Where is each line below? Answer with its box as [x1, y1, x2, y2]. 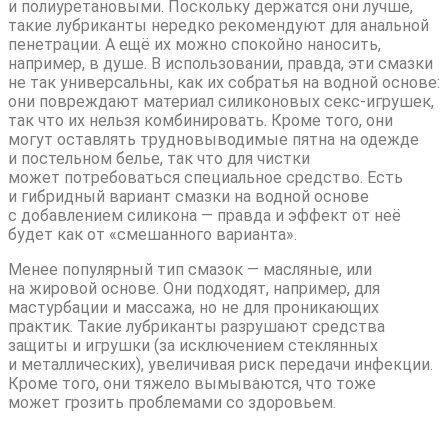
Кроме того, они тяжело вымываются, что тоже [8, 373, 376, 393]
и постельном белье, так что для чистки [8, 148, 310, 168]
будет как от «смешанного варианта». [8, 224, 297, 244]
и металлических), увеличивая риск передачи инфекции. [8, 354, 433, 374]
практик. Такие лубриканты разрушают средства [8, 316, 385, 336]
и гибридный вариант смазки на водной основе [8, 186, 369, 206]
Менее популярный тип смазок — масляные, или [8, 259, 372, 279]
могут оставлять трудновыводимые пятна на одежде [8, 129, 419, 149]
